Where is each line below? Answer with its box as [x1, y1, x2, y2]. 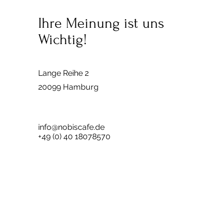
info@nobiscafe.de [38, 122, 105, 132]
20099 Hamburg [38, 82, 99, 92]
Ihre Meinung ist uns [38, 15, 164, 31]
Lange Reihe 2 [38, 68, 89, 78]
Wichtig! [38, 31, 87, 48]
